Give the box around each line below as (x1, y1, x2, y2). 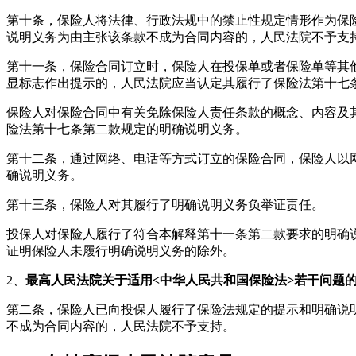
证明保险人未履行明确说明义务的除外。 (6, 244, 235, 258)
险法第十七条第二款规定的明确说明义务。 (6, 122, 248, 137)
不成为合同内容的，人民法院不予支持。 (6, 319, 235, 334)
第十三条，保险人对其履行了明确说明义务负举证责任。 (6, 198, 324, 212)
